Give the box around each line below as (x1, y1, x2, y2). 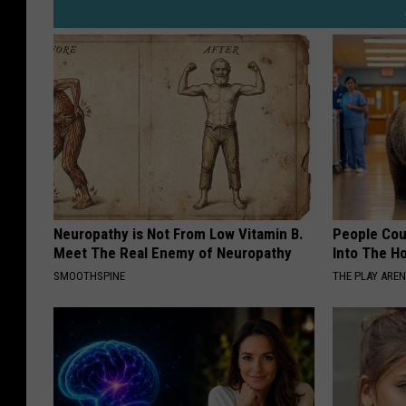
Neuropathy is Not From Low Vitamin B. (53, 225, 304, 244)
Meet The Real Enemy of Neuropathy (53, 244, 292, 263)
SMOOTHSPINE (53, 269, 125, 284)
